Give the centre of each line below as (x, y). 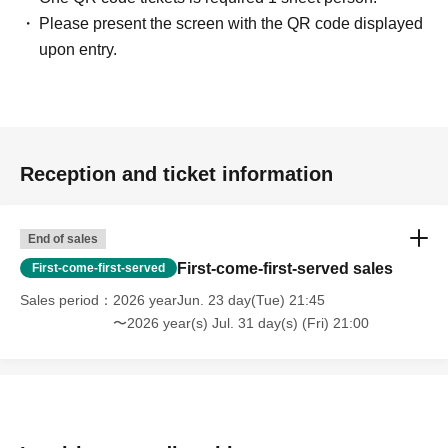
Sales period (59, 300)
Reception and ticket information (176, 174)
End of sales (63, 239)
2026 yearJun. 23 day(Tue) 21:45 (219, 300)
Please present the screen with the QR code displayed (231, 24)
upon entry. (78, 50)
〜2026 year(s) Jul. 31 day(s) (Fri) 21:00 (241, 323)
